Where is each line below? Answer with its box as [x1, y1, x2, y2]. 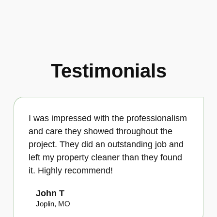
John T [36, 188, 64, 198]
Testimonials [50, 60, 167, 81]
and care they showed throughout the [29, 126, 172, 136]
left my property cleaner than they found [29, 152, 182, 162]
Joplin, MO [36, 199, 70, 208]
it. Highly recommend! [29, 165, 113, 175]
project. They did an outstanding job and [29, 139, 184, 149]
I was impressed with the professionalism [29, 113, 187, 123]
